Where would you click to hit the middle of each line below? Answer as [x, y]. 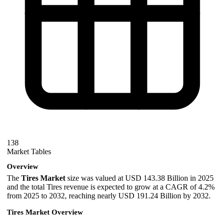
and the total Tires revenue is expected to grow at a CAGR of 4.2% [111, 187]
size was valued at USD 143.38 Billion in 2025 [139, 178]
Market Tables [29, 152]
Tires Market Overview [45, 212]
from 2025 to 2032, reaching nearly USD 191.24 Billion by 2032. [109, 195]
